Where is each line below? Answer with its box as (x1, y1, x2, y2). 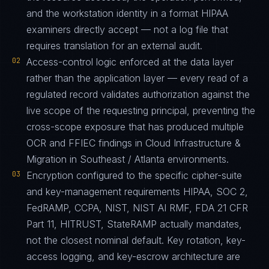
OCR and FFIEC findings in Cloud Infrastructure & (26, 137, 241, 149)
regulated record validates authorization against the (26, 88, 250, 100)
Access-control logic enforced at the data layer (26, 56, 234, 68)
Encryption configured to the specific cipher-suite (26, 169, 242, 181)
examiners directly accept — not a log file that (26, 23, 228, 35)
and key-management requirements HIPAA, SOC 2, (26, 186, 248, 198)
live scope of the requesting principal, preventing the (26, 104, 255, 116)
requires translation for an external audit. (26, 40, 202, 52)
